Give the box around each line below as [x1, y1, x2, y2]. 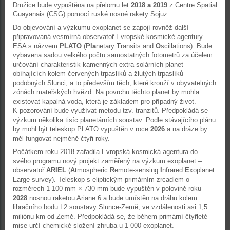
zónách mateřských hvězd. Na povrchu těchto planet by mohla [13, 88, 199, 96]
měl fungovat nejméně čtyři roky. [13, 135, 110, 142]
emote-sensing [114, 166, 160, 174]
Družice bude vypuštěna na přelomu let [13, 1, 131, 9]
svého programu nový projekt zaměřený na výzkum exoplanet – [13, 157, 202, 165]
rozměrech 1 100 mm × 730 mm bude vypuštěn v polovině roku [13, 185, 201, 193]
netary [96, 42, 117, 50]
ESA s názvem [13, 42, 60, 50]
